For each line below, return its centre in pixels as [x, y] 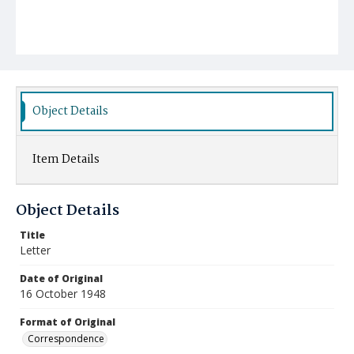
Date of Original [61, 279]
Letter [35, 250]
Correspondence [66, 339]
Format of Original [68, 322]
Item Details [66, 160]
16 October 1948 [63, 294]
